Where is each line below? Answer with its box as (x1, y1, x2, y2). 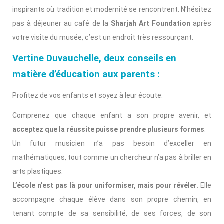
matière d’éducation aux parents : (12, 68, 160, 80)
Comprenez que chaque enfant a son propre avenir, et (12, 111, 211, 119)
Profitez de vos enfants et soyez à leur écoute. (12, 91, 163, 99)
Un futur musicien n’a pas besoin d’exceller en (12, 139, 211, 147)
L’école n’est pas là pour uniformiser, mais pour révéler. (12, 181, 198, 189)
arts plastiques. (12, 167, 63, 175)
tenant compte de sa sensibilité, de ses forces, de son (12, 209, 211, 217)
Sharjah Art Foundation (110, 19, 190, 27)
